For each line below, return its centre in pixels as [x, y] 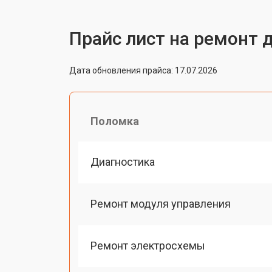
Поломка [115, 121]
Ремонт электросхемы [148, 246]
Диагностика [123, 161]
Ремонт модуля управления [161, 203]
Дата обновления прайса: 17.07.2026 [143, 70]
